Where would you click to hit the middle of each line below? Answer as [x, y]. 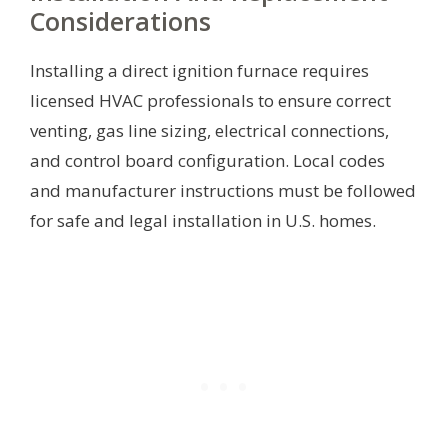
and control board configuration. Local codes [207, 160]
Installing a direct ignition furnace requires [199, 70]
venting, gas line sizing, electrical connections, [209, 130]
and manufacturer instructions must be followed [223, 190]
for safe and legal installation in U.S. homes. [203, 220]
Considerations [120, 20]
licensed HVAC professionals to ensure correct [210, 100]
